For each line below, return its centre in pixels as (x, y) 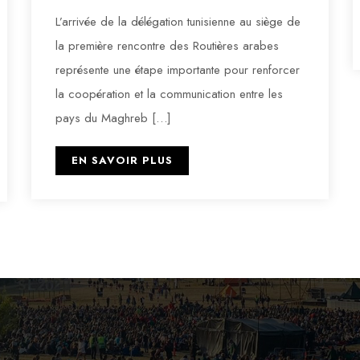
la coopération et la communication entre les (169, 94)
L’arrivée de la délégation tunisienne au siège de (178, 21)
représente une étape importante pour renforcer (177, 70)
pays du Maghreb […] (113, 118)
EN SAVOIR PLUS (122, 160)
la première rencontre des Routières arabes (167, 45)
